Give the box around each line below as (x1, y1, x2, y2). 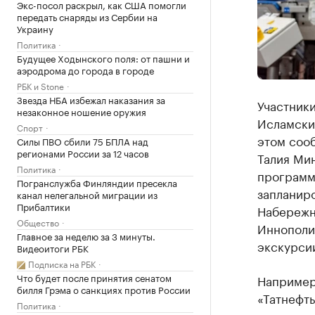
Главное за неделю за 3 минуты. (17, 229, 155, 243)
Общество (17, 215, 59, 229)
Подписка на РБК (28, 257, 96, 270)
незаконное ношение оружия (17, 104, 146, 118)
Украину (17, 21, 53, 35)
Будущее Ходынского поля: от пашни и (17, 51, 190, 65)
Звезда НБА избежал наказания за (17, 92, 165, 106)
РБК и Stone (17, 79, 64, 92)
